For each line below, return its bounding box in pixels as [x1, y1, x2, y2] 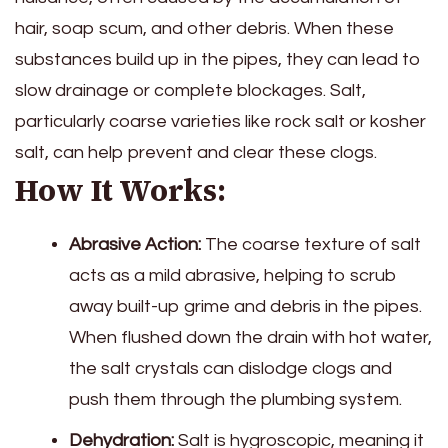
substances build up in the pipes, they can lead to [15, 49, 421, 69]
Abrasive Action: [69, 234, 201, 254]
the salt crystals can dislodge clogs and [69, 358, 392, 378]
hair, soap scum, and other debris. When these [15, 18, 394, 38]
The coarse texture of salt [201, 234, 421, 254]
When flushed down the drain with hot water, [69, 327, 432, 347]
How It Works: [15, 169, 226, 211]
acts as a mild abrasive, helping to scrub [69, 265, 397, 285]
